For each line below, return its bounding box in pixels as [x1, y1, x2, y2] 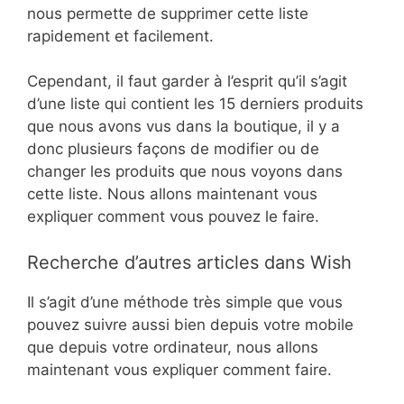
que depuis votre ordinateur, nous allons [27, 337, 318, 356]
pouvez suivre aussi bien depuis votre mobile [27, 315, 353, 334]
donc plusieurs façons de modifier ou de [27, 140, 319, 159]
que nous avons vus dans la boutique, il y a [27, 117, 340, 136]
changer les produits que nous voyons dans [27, 162, 343, 181]
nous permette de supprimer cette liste [27, 4, 308, 23]
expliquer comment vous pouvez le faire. [27, 207, 319, 226]
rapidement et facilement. [27, 26, 214, 45]
